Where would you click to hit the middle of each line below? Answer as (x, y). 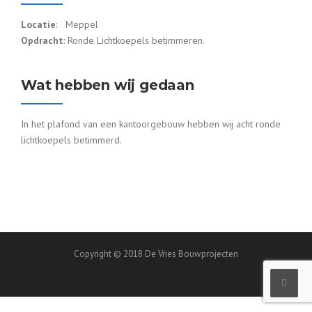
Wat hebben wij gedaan (108, 85)
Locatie (38, 24)
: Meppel (77, 24)
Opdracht (42, 40)
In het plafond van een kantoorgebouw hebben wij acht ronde (151, 124)
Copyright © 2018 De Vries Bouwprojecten (156, 254)
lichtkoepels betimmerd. (71, 140)
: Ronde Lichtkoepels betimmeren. (134, 40)
